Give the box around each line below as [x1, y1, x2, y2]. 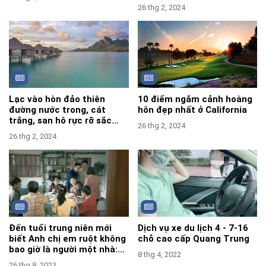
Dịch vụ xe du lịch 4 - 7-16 [137, 223, 248, 234]
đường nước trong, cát [9, 104, 106, 115]
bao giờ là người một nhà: [9, 244, 118, 255]
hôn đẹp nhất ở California [137, 104, 247, 115]
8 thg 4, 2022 [137, 250, 181, 259]
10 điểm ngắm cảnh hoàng [137, 93, 252, 104]
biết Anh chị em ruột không [9, 233, 126, 245]
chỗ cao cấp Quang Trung [137, 233, 249, 245]
